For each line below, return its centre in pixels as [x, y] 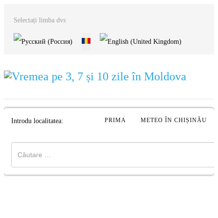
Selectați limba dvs [40, 20]
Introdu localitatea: [37, 121]
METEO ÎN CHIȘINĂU [174, 120]
